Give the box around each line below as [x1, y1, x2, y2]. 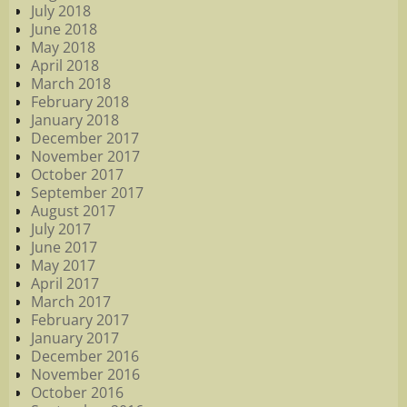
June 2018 [31, 19, 97, 40]
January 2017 [31, 328, 119, 349]
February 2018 [31, 92, 129, 113]
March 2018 [31, 74, 111, 94]
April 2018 [31, 55, 99, 76]
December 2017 [31, 128, 139, 149]
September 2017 [31, 183, 144, 203]
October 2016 [31, 382, 124, 403]
